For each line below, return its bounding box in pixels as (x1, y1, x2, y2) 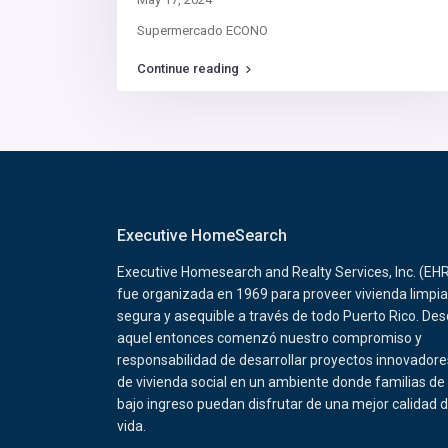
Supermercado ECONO (137, 23, 268, 39)
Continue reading (137, 61, 239, 77)
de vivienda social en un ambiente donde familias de (117, 374, 445, 391)
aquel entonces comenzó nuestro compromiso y (117, 330, 422, 347)
